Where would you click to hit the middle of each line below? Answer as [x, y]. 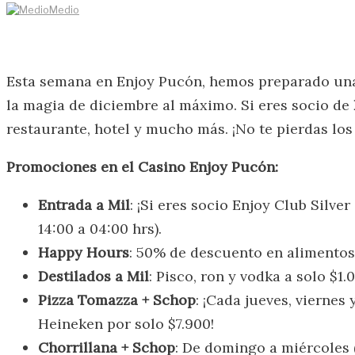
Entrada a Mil [84, 204]
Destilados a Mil [94, 276]
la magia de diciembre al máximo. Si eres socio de [180, 105]
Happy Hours [84, 252]
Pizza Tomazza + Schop [117, 300]
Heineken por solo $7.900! [126, 323]
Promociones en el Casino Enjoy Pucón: [142, 166]
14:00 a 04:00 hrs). [100, 228]
